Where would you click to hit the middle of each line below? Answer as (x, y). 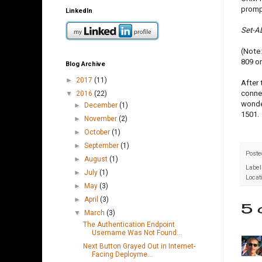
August (97, 159)
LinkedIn (79, 11)
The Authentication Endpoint (129, 225)
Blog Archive (85, 64)
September (103, 146)
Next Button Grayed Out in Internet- (139, 247)
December (102, 106)
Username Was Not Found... (137, 233)
